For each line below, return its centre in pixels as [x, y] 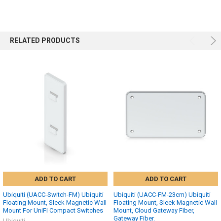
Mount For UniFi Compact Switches [53, 210]
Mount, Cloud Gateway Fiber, [154, 210]
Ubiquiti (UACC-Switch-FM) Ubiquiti [53, 195]
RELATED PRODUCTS [45, 40]
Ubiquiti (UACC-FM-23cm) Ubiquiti [162, 195]
